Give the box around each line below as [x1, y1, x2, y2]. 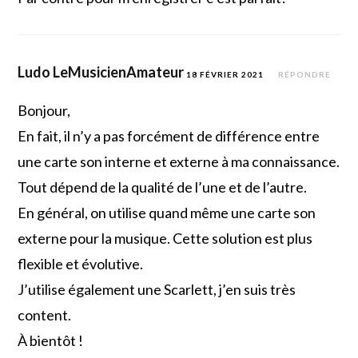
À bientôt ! [18, 331, 84, 349]
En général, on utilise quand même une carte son [18, 203, 316, 221]
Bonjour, [18, 101, 71, 119]
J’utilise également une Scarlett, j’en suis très [18, 280, 296, 298]
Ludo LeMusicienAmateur [18, 62, 185, 81]
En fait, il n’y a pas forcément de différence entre [18, 126, 320, 145]
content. [18, 305, 72, 324]
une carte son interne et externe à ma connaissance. [18, 152, 340, 170]
